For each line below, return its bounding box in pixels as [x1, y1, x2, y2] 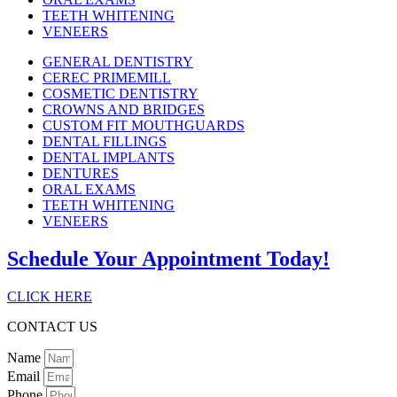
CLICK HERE [7, 289, 92, 305]
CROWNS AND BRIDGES [43, 102, 205, 118]
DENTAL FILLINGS [43, 134, 167, 150]
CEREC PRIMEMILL [43, 70, 171, 86]
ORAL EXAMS [43, 182, 136, 198]
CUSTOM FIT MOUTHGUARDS [43, 118, 245, 134]
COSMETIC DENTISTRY [43, 86, 198, 102]
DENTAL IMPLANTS [43, 150, 175, 166]
